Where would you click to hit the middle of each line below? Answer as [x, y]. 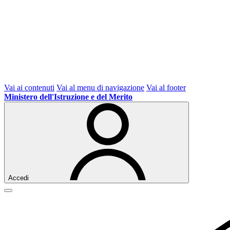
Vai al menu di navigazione [100, 88]
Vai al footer [166, 88]
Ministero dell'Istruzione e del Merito [68, 97]
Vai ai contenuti [29, 88]
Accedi [18, 178]
